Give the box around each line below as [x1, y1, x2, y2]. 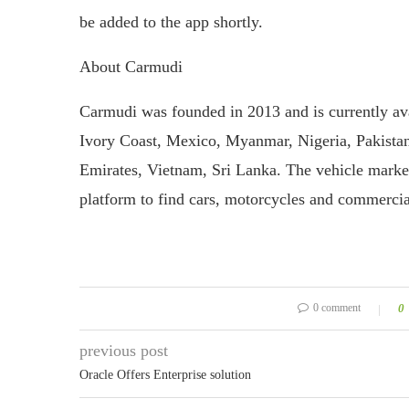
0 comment [313, 301, 361, 314]
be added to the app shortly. [79, 13, 263, 31]
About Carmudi [79, 58, 183, 76]
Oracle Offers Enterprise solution [79, 368, 251, 382]
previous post [79, 341, 168, 360]
